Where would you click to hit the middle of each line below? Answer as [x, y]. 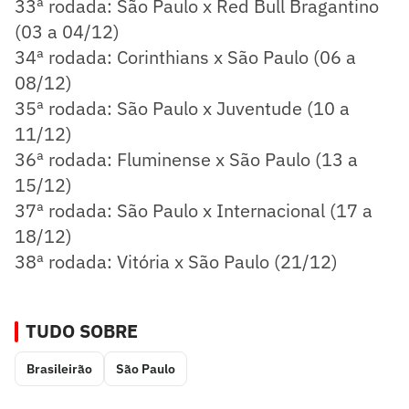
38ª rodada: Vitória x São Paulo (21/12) [176, 261]
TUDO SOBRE [82, 330]
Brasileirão [59, 368]
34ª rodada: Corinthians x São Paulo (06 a [185, 57]
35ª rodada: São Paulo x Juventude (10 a [182, 108]
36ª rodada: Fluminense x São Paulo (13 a [186, 159]
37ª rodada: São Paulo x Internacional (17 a [194, 210]
